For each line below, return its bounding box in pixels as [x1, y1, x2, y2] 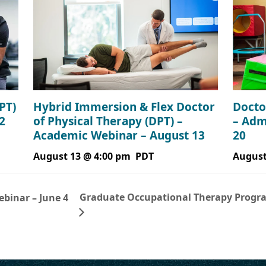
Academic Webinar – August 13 [33, 128, 205, 144]
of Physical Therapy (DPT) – [33, 113, 183, 129]
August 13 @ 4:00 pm [33, 150, 131, 163]
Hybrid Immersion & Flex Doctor [33, 99, 215, 115]
